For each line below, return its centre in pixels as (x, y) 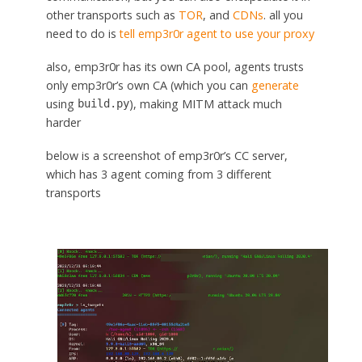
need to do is (82, 33)
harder (63, 122)
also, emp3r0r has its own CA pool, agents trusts (175, 66)
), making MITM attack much (205, 103)
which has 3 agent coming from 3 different (158, 174)
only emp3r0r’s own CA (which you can (148, 85)
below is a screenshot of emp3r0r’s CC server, (166, 155)
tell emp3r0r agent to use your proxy (217, 33)
